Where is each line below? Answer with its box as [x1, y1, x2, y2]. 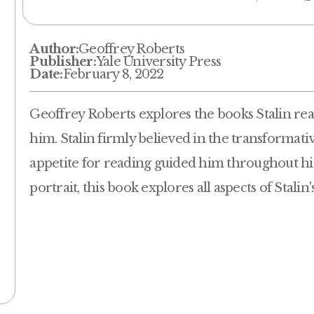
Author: [29, 41, 79, 57]
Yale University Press [95, 54, 221, 70]
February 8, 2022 [62, 67, 164, 83]
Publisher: [29, 54, 96, 70]
